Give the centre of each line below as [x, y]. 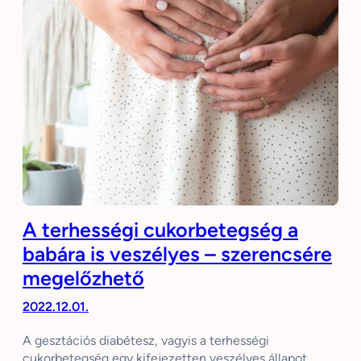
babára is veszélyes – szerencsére [177, 253]
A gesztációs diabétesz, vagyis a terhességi [146, 340]
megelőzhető [83, 278]
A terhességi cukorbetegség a [160, 229]
